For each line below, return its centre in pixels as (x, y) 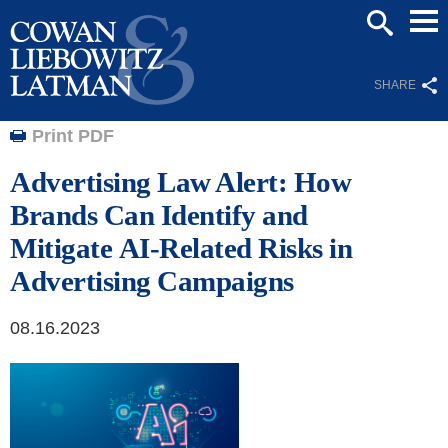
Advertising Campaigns (152, 281)
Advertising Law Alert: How (180, 182)
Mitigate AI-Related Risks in (181, 248)
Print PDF (73, 136)
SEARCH (392, 51)
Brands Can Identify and (159, 215)
